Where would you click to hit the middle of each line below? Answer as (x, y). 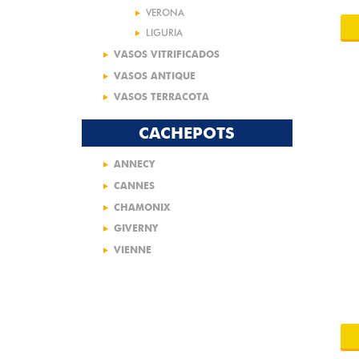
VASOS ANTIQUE (155, 75)
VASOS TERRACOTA (161, 97)
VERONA (165, 12)
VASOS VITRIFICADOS (167, 54)
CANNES (134, 185)
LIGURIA (164, 33)
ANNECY (134, 164)
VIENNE (133, 249)
